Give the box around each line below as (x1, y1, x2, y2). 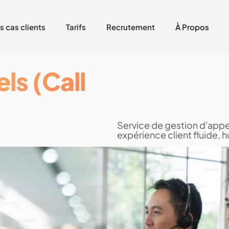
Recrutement (106, 21, 155, 32)
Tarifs (66, 21, 86, 32)
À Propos (175, 21, 209, 32)
